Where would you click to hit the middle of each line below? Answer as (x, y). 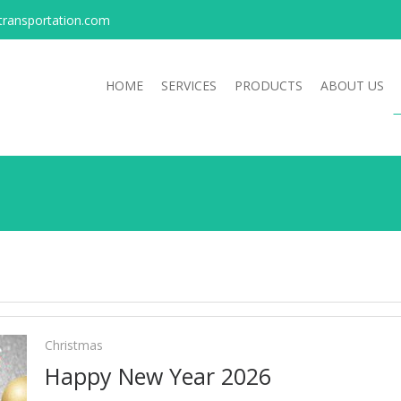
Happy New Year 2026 (158, 376)
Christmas (74, 345)
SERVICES (189, 85)
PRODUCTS (269, 85)
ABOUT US (352, 85)
